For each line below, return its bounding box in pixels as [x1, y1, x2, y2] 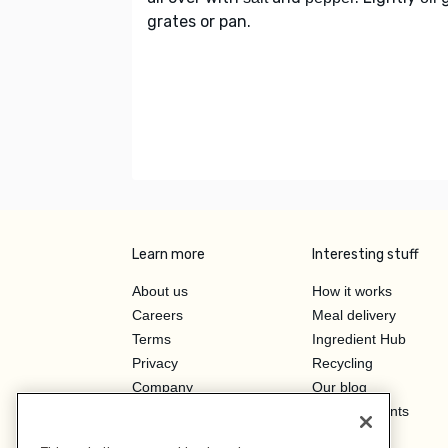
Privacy [132, 354, 178, 371]
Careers [132, 306, 183, 323]
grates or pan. [147, 11, 251, 31]
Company [132, 378, 193, 395]
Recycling [312, 354, 373, 371]
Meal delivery [312, 306, 396, 323]
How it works [312, 282, 392, 299]
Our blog [312, 378, 367, 395]
